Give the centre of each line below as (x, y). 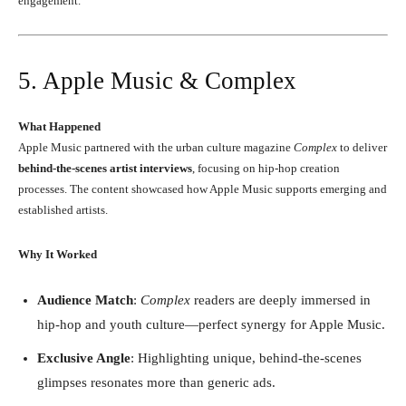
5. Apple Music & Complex (157, 80)
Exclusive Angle (84, 358)
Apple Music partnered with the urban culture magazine (156, 147)
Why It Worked (58, 254)
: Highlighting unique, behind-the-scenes (246, 358)
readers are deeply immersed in (280, 300)
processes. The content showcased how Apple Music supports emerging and (203, 188)
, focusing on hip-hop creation (266, 168)
